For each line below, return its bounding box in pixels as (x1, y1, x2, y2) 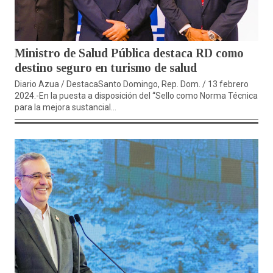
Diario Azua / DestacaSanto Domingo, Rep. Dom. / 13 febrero (15, 79, 249, 90)
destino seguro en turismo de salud (15, 61, 197, 75)
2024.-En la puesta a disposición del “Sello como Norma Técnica (15, 91, 258, 101)
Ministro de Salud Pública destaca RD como (15, 46, 244, 60)
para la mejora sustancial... (15, 102, 116, 113)
